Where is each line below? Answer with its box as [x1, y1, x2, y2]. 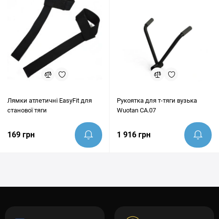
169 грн [7, 130, 35, 139]
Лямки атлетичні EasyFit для [7, 97, 92, 104]
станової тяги [7, 107, 47, 114]
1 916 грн [117, 130, 151, 139]
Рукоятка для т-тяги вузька [117, 97, 197, 104]
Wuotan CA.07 [117, 107, 156, 114]
